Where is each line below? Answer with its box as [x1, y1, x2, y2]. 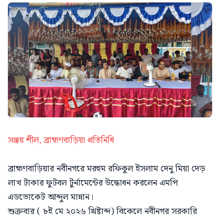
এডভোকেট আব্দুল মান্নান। [8, 190, 93, 204]
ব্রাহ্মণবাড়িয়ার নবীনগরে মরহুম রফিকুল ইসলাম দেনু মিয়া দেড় [8, 161, 205, 176]
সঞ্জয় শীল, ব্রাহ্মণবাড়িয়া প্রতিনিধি [8, 133, 114, 147]
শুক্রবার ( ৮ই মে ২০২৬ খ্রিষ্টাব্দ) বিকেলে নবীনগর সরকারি [8, 204, 197, 219]
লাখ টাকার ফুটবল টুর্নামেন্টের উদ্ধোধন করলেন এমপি [8, 175, 178, 190]
